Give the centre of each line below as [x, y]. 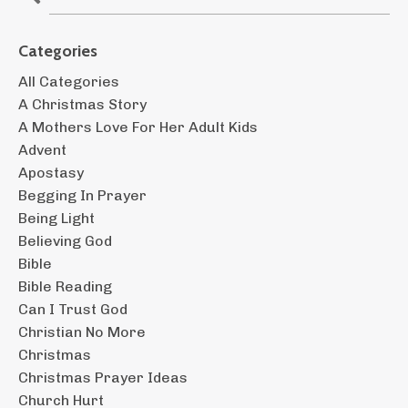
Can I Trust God [73, 309]
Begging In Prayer [82, 195]
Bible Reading [65, 286]
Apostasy [51, 172]
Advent [42, 149]
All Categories [69, 81]
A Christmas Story [82, 104]
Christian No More [82, 331]
